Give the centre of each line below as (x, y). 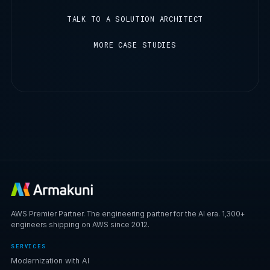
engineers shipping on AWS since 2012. (80, 224)
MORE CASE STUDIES (135, 45)
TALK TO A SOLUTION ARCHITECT (135, 19)
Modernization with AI (50, 261)
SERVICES (29, 246)
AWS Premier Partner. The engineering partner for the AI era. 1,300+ (128, 214)
